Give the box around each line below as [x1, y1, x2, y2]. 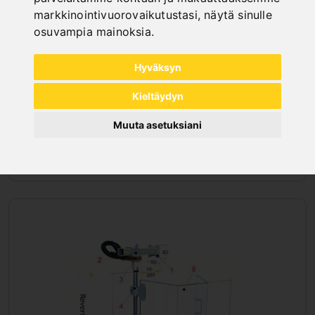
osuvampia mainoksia [34, 25, 151, 39]
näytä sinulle [204, 8, 272, 22]
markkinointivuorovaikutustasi [34, 8, 198, 22]
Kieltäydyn [131, 90, 184, 103]
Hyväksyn [134, 61, 181, 74]
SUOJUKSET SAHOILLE [76, 145, 239, 162]
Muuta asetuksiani [113, 119, 202, 131]
